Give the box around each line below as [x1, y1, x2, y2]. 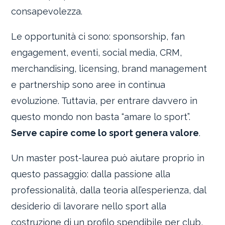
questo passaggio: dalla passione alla [11, 169, 171, 180]
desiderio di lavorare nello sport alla [11, 201, 167, 212]
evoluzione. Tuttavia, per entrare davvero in [11, 95, 198, 106]
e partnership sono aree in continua [11, 79, 166, 90]
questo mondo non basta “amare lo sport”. [11, 111, 191, 123]
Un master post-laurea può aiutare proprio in [11, 153, 205, 164]
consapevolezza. [11, 6, 83, 17]
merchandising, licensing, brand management [11, 63, 207, 74]
